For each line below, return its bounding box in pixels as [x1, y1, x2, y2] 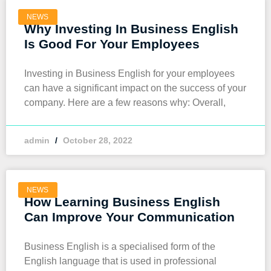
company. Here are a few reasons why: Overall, [24, 97, 226, 108]
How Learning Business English [24, 195, 220, 209]
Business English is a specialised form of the [24, 241, 215, 252]
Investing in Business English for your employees [24, 68, 235, 79]
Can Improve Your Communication [24, 210, 235, 224]
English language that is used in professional [24, 256, 217, 266]
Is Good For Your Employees [24, 37, 200, 51]
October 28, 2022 [60, 135, 132, 145]
